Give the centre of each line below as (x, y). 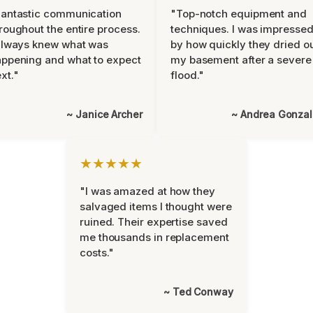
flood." (188, 75)
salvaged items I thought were (156, 206)
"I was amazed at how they (147, 191)
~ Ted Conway (198, 292)
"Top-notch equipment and (239, 14)
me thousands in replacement (154, 237)
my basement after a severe (241, 60)
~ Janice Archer (104, 114)
